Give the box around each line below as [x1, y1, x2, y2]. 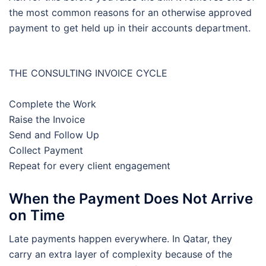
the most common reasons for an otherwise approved [9, 6, 252, 18]
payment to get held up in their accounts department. [9, 21, 251, 34]
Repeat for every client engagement [9, 159, 170, 172]
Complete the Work [9, 97, 96, 110]
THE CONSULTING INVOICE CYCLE [9, 66, 167, 79]
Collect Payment [9, 144, 83, 156]
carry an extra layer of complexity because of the [9, 248, 232, 260]
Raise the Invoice [9, 113, 85, 125]
